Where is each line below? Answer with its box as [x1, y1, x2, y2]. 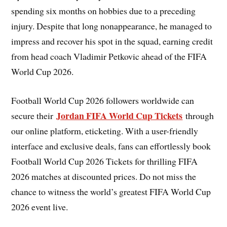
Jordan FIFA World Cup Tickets [56, 108, 183, 122]
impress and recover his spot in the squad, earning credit [11, 35, 213, 48]
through [182, 109, 214, 122]
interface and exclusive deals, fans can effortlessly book [11, 139, 211, 152]
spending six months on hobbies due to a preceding [11, 5, 196, 17]
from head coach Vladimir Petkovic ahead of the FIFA [11, 50, 207, 63]
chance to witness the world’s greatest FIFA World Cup [11, 185, 211, 198]
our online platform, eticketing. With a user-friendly [11, 124, 199, 137]
